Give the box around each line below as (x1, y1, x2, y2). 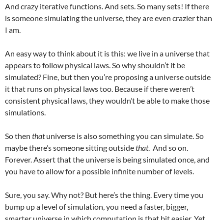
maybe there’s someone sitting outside (5, 143, 136, 152)
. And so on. (148, 143, 188, 152)
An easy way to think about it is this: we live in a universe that (5, 49, 210, 58)
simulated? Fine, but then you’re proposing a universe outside (5, 72, 211, 82)
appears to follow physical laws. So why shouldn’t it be (5, 60, 185, 70)
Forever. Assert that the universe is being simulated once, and (5, 155, 210, 164)
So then (5, 131, 32, 140)
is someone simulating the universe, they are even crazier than (5, 13, 212, 23)
